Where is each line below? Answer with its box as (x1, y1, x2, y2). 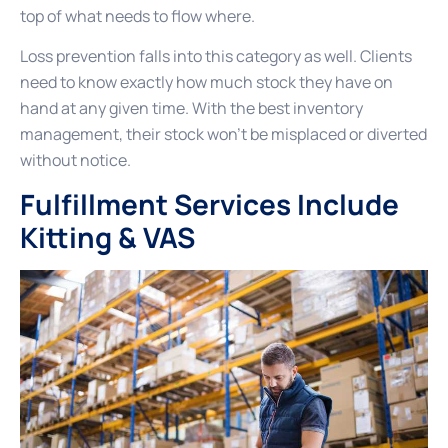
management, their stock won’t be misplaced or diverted (20, 123, 427, 146)
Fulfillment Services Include (20, 184, 399, 223)
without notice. (20, 149, 131, 172)
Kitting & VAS (20, 217, 195, 256)
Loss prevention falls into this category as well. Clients (20, 45, 412, 68)
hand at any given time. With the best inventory (20, 97, 363, 120)
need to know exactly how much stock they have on (20, 71, 393, 94)
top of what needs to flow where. (20, 5, 255, 28)
